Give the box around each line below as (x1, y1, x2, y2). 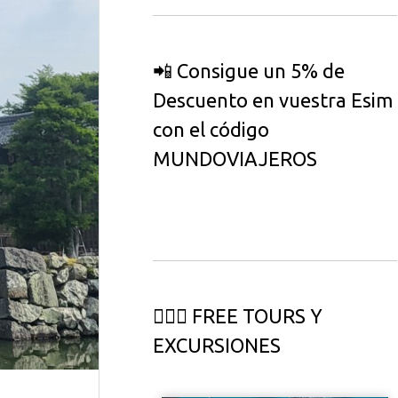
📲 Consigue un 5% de (153, 59, 345, 82)
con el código (153, 117, 269, 140)
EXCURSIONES (153, 334, 281, 357)
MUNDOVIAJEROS (153, 147, 317, 170)
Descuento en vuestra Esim (153, 88, 393, 111)
